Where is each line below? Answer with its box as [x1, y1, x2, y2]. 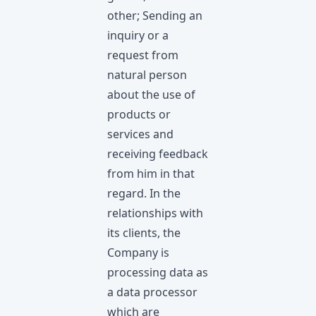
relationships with [107, 205, 203, 221]
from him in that [107, 166, 195, 181]
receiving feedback [107, 146, 208, 162]
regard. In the [107, 186, 181, 201]
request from [107, 47, 178, 63]
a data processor [107, 284, 197, 300]
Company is [107, 245, 169, 260]
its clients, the [107, 225, 181, 241]
